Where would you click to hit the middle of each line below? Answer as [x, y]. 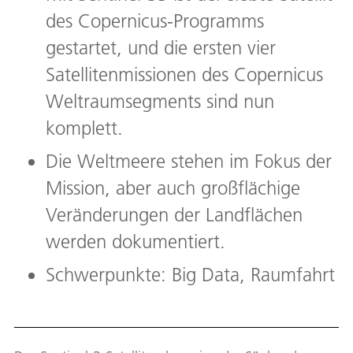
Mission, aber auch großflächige [173, 188]
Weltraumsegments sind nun [160, 102]
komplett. [84, 128]
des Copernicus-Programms [155, 21]
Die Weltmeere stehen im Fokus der [189, 162]
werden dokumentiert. [136, 242]
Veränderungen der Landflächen [174, 215]
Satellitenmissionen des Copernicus [184, 75]
